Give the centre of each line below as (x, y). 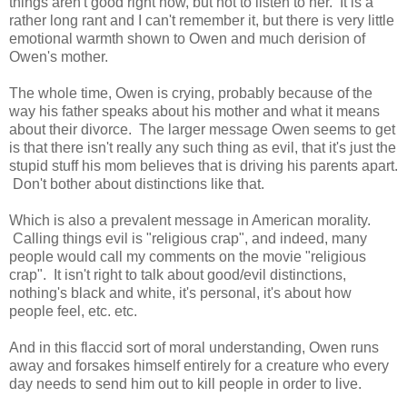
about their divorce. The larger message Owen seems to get (202, 129)
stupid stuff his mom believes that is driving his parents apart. (203, 165)
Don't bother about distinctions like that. (137, 184)
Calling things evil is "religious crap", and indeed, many (188, 238)
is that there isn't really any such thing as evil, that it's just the (203, 147)
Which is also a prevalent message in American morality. (190, 220)
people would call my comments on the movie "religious (188, 256)
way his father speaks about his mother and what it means (194, 111)
